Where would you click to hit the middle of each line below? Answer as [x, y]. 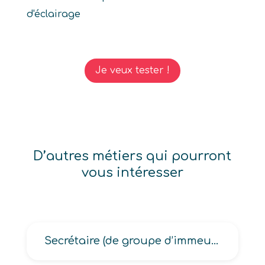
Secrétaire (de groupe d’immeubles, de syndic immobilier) [215, 240]
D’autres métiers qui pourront [132, 156]
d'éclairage [53, 14]
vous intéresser [132, 172]
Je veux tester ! [132, 70]
